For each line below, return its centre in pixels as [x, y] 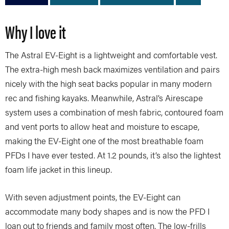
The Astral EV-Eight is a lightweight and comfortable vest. [111, 54]
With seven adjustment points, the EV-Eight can [93, 197]
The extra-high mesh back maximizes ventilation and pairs [112, 69]
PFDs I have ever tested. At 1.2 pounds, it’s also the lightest [113, 155]
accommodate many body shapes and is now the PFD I [107, 211]
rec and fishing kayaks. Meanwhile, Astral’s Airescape [104, 97]
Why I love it [36, 31]
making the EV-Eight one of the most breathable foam [104, 140]
